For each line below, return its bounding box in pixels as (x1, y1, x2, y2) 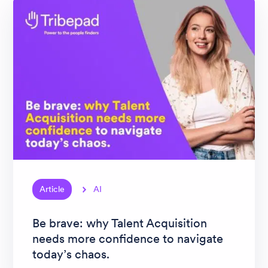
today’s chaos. (32, 246, 109, 263)
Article (39, 184, 65, 195)
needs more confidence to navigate (32, 231, 223, 247)
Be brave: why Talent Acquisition (32, 215, 207, 232)
